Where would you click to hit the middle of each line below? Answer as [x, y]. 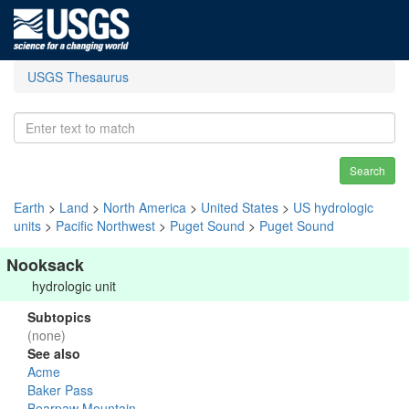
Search [367, 170]
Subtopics [59, 317]
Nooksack [45, 265]
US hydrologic [333, 207]
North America [145, 207]
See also [54, 353]
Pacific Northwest [105, 225]
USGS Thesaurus [78, 77]
